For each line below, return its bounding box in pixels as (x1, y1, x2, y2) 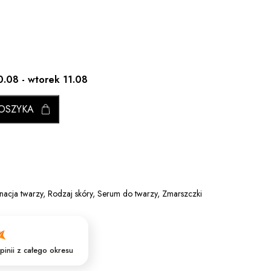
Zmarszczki (162, 188, 202, 200)
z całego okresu (17, 245, 74, 256)
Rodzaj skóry (47, 188, 93, 200)
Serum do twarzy (97, 188, 157, 200)
